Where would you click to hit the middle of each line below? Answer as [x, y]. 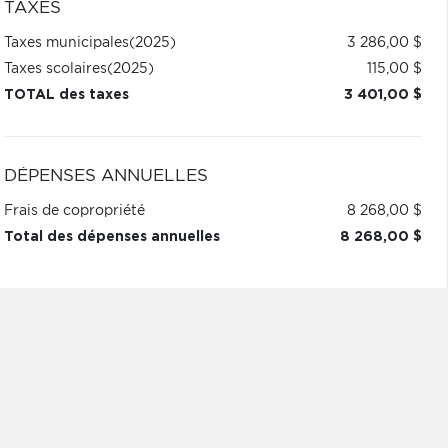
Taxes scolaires [55, 69]
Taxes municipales [66, 43]
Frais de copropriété [74, 211]
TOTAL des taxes [66, 95]
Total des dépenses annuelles [111, 237]
